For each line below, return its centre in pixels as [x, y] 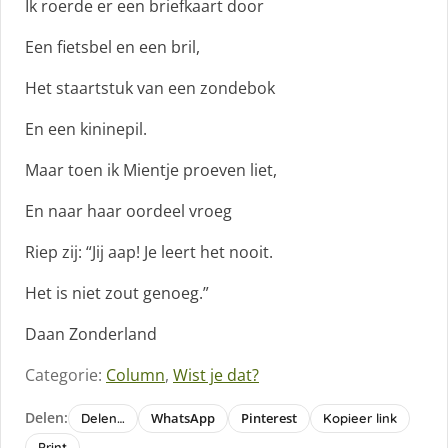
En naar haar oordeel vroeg [128, 210]
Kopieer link [360, 417]
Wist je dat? [216, 374]
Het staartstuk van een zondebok [150, 87]
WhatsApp [183, 417]
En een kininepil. [86, 128]
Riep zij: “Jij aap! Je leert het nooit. [149, 251]
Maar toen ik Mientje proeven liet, [151, 169]
